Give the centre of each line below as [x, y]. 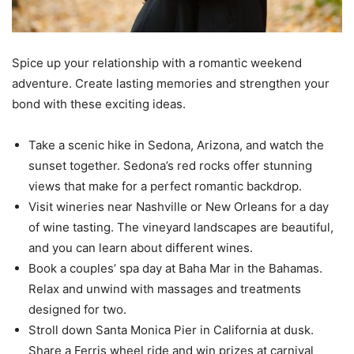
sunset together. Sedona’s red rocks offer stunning [170, 166]
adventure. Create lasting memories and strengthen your [171, 84]
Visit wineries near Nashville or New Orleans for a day [179, 207]
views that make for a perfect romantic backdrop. [165, 186]
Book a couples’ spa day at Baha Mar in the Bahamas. [175, 269]
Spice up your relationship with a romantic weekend [157, 63]
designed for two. [77, 310]
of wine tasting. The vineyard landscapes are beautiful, [181, 228]
